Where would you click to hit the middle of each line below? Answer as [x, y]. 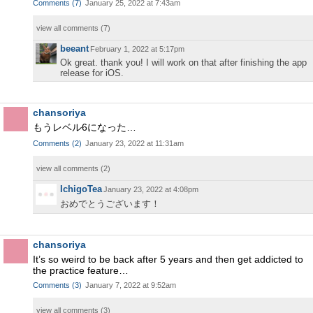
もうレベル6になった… [85, 127]
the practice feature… [81, 270]
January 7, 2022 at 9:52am [131, 285]
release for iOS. [92, 73]
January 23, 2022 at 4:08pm [151, 189]
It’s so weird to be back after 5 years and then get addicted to [168, 259]
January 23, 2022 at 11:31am [134, 143]
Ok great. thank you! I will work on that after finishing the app [183, 63]
